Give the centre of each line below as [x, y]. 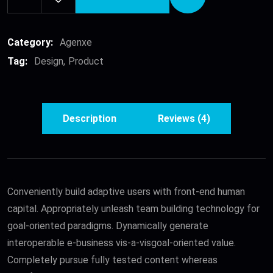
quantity [29, 50]
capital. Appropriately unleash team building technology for [133, 209]
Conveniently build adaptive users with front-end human [126, 192]
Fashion [27, 18]
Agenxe [76, 43]
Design [49, 62]
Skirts [22, 34]
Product [86, 62]
